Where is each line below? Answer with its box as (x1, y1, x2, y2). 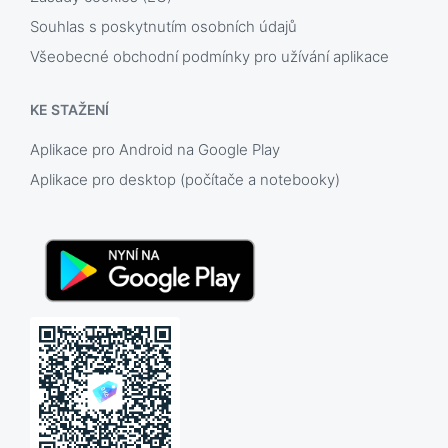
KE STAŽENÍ (30, 101, 110, 118)
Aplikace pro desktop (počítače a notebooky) (30, 170, 340, 189)
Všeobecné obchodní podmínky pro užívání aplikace (30, 47, 389, 66)
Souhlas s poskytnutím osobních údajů (30, 17, 297, 36)
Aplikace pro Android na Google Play (30, 140, 280, 159)
